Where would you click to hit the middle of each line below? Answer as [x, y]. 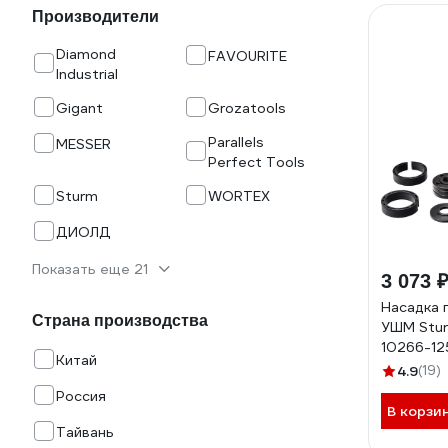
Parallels [236, 142]
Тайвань [85, 432]
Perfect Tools [256, 162]
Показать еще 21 [90, 269]
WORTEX [239, 196]
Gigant [79, 108]
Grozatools [247, 108]
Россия [81, 396]
